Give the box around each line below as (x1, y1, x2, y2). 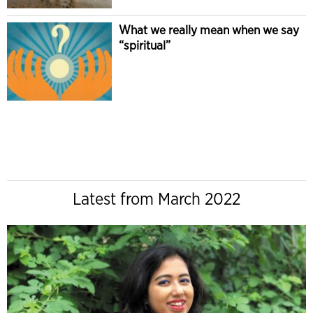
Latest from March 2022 (73, 189, 240, 210)
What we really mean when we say (119, 22, 299, 37)
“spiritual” (119, 37, 170, 52)
